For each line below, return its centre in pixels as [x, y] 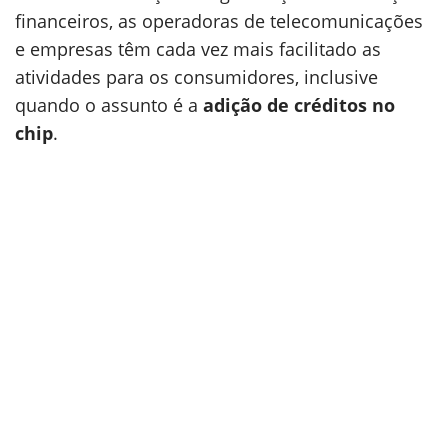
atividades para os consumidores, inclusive [196, 77]
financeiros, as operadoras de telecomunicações [219, 21]
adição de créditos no [299, 105]
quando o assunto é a [109, 105]
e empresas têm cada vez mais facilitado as [198, 49]
